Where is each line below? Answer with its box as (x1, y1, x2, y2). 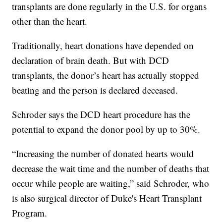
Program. (12, 207, 48, 220)
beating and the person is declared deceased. (12, 84, 178, 97)
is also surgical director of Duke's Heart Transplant (12, 192, 202, 205)
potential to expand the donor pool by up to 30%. (12, 123, 201, 136)
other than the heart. (12, 15, 88, 28)
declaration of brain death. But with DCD (12, 54, 169, 67)
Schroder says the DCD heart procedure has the (12, 108, 191, 121)
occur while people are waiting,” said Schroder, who (12, 177, 210, 190)
